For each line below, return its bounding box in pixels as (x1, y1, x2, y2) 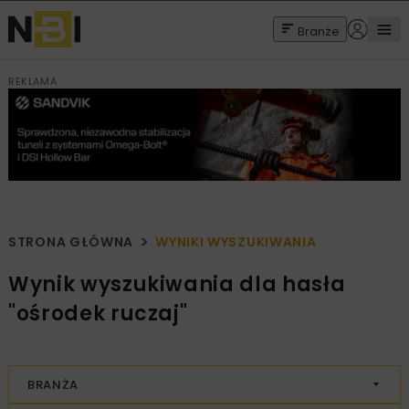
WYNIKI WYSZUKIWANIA (155, 233, 317, 252)
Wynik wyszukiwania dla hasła (8, 270, 346, 299)
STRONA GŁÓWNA (8, 233, 134, 252)
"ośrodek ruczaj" (8, 299, 188, 329)
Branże (298, 22, 340, 40)
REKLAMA (8, 74, 58, 89)
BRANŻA (27, 375, 79, 393)
